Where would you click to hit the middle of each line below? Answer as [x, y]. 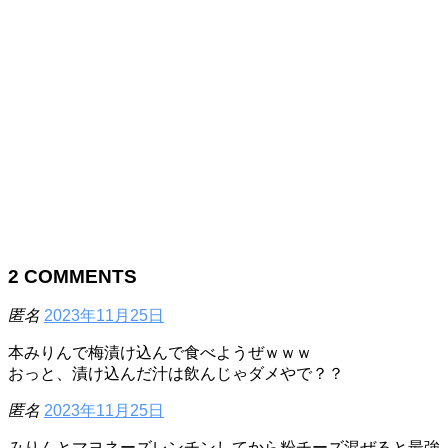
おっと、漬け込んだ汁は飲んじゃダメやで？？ [176, 374]
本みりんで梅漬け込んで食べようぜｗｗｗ [160, 353]
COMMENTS [78, 276]
